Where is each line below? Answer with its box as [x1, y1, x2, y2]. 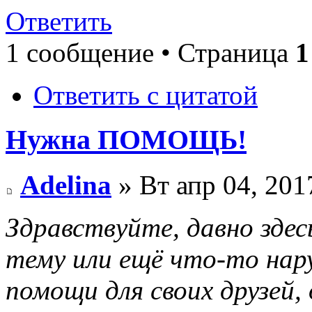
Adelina [20, 170, 111, 201]
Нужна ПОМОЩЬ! [6, 124, 247, 156]
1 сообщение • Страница [6, 37, 295, 68]
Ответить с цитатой [33, 79, 258, 110]
